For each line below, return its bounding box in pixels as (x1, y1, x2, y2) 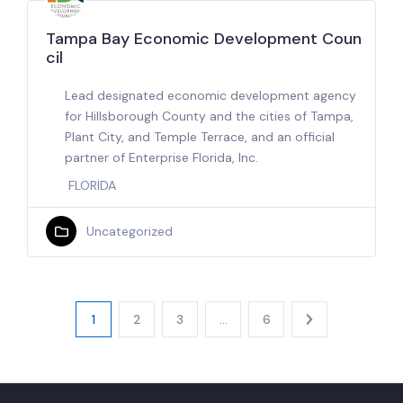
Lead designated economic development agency (65, 86, 356, 103)
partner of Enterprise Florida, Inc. (65, 148, 258, 166)
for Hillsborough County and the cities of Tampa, (65, 107, 354, 124)
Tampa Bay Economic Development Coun (46, 27, 362, 49)
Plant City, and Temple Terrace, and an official (65, 128, 335, 145)
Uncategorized (85, 222, 173, 239)
